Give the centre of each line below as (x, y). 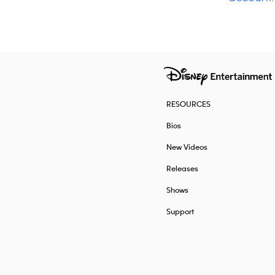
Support (180, 212)
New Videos (187, 148)
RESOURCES (188, 105)
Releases (182, 169)
